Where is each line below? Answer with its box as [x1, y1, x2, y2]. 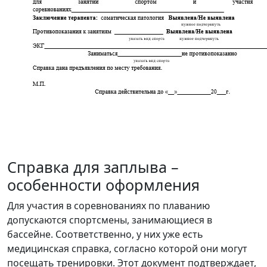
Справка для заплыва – [7, 157, 179, 178]
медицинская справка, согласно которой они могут [7, 242, 247, 256]
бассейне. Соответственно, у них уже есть [7, 228, 203, 241]
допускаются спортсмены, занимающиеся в [7, 213, 212, 227]
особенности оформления [7, 175, 200, 195]
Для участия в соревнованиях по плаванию [7, 199, 210, 213]
